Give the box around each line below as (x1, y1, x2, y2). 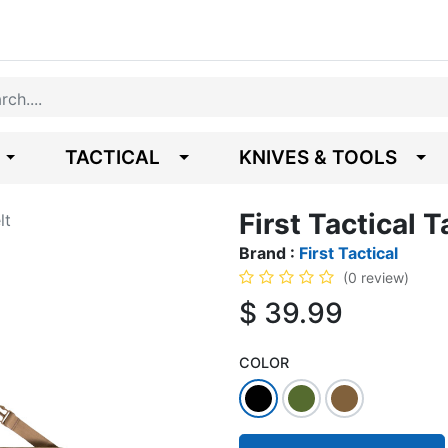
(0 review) (343, 269, 409, 286)
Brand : (239, 243, 299, 263)
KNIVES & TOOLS (239, 146, 398, 169)
